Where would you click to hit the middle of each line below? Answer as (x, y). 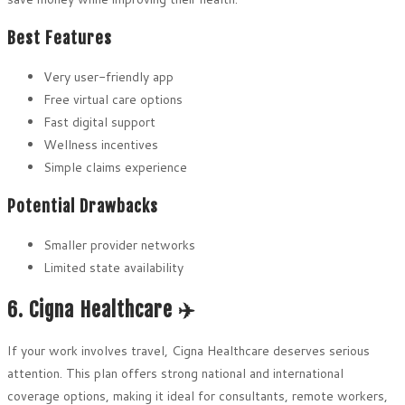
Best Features (60, 38)
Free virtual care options (113, 100)
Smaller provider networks (119, 245)
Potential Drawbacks (83, 207)
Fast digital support (99, 122)
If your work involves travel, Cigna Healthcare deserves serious (188, 350)
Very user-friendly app (108, 77)
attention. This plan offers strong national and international (175, 373)
